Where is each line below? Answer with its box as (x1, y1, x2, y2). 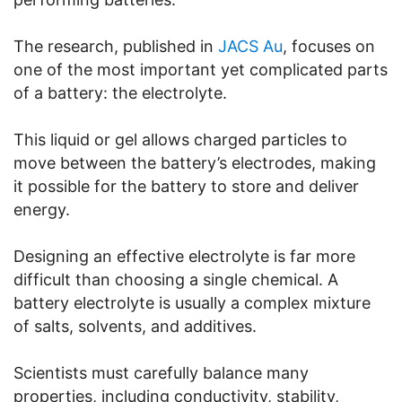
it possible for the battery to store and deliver (13, 176, 359, 196)
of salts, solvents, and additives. (13, 316, 257, 336)
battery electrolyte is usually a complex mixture (13, 293, 371, 312)
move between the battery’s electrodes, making (13, 153, 376, 172)
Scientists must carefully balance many (13, 363, 309, 382)
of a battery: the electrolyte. (13, 83, 227, 102)
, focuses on (283, 36, 375, 56)
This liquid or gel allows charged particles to (13, 129, 347, 149)
